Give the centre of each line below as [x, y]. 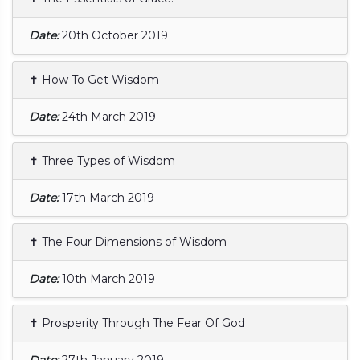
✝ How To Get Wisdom [94, 79]
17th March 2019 [108, 197]
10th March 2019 [108, 278]
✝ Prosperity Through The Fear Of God [137, 323]
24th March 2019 [109, 116]
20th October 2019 [115, 35]
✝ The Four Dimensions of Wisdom [128, 241]
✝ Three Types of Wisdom [102, 160]
